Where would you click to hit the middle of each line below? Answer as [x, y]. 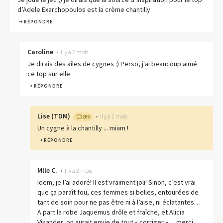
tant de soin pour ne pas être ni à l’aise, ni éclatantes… [119, 202]
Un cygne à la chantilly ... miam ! [83, 128]
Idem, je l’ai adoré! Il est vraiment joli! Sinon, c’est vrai [116, 182]
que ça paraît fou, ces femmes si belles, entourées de [118, 192]
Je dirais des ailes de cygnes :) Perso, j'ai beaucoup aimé [112, 64]
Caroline [40, 52]
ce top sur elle [49, 74]
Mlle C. [47, 170]
